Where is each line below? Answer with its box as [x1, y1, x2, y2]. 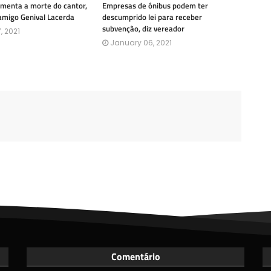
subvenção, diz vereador [102, 22, 184, 34]
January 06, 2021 [110, 38, 172, 48]
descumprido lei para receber [102, 11, 202, 23]
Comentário [111, 249, 160, 264]
